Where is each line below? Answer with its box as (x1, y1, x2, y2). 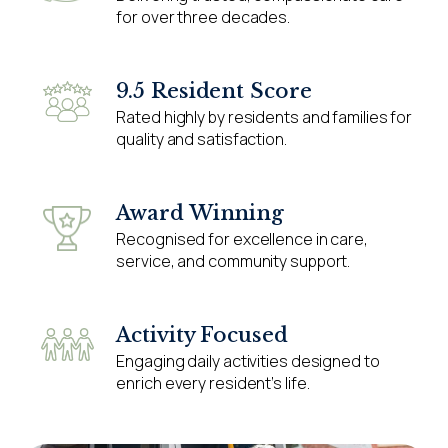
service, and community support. (116, 249, 351, 272)
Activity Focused (116, 322, 288, 347)
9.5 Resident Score (116, 78, 312, 103)
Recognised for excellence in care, (116, 227, 368, 250)
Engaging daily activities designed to (116, 349, 380, 372)
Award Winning (116, 200, 285, 225)
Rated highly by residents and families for (116, 105, 413, 128)
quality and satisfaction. (116, 127, 287, 150)
